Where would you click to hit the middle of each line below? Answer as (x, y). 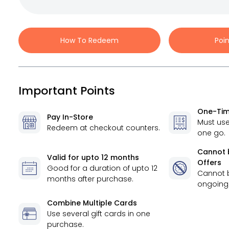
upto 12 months (110, 157)
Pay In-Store (70, 117)
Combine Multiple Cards (92, 203)
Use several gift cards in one (99, 214)
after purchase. (105, 179)
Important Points (67, 91)
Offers (210, 163)
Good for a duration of (89, 168)
